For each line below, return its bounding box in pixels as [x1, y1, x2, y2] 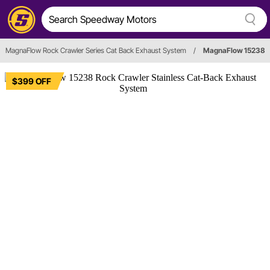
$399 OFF [12, 75, 51, 86]
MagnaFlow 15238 [203, 46, 265, 55]
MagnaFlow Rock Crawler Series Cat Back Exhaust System [5, 46, 186, 55]
